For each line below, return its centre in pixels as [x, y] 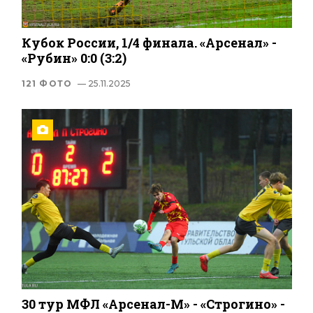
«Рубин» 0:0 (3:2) [74, 58]
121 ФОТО [47, 84]
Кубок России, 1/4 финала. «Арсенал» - [149, 43]
